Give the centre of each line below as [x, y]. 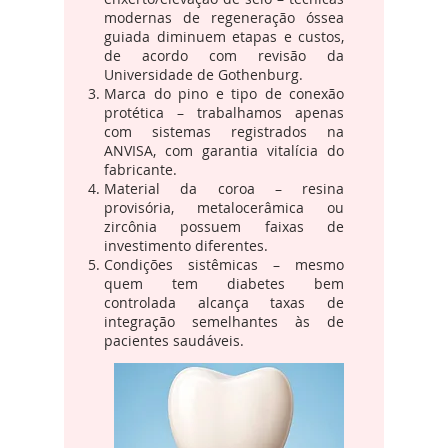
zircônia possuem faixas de [224, 226]
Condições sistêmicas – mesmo [224, 264]
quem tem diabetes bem [224, 283]
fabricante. [140, 169]
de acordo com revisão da [224, 55]
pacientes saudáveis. [174, 340]
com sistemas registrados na [224, 131]
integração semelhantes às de [224, 321]
